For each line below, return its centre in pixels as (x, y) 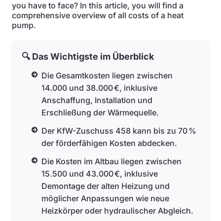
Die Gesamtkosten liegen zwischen (107, 75)
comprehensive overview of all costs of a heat (98, 15)
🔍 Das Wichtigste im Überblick (88, 56)
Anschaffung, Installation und (97, 100)
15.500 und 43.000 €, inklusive (100, 174)
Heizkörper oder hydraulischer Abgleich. (117, 211)
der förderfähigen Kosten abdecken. (109, 143)
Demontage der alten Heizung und (106, 186)
